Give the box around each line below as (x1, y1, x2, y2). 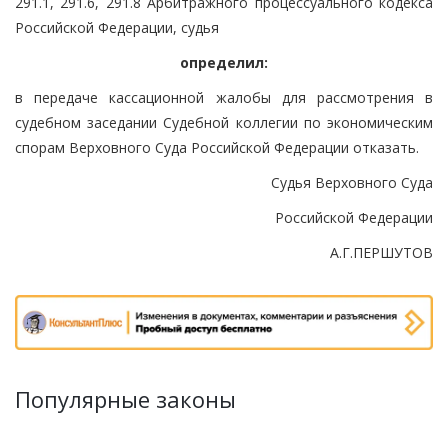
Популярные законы (15, 384, 236, 415)
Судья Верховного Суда (271, 172, 433, 192)
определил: (180, 52, 268, 72)
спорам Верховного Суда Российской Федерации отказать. (15, 137, 419, 157)
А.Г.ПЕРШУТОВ (330, 242, 433, 262)
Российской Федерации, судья (15, 17, 219, 37)
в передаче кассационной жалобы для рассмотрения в (15, 87, 433, 107)
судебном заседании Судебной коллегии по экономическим (15, 112, 433, 132)
